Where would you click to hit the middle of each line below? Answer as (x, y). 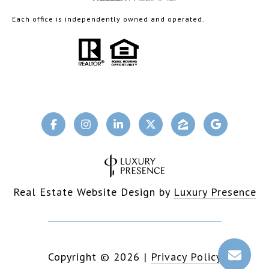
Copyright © (79, 256)
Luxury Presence (215, 192)
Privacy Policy (186, 256)
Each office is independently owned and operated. (108, 19)
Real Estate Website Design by (93, 192)
